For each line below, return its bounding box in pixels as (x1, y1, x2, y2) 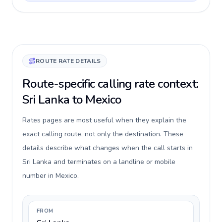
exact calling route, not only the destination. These (22, 129, 183, 139)
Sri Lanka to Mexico (22, 92, 121, 108)
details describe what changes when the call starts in (22, 143, 193, 153)
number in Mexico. (22, 171, 79, 180)
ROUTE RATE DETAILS (36, 57, 101, 65)
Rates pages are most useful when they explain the (22, 115, 186, 125)
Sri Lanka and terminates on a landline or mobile (22, 157, 175, 166)
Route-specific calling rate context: (22, 76, 199, 92)
